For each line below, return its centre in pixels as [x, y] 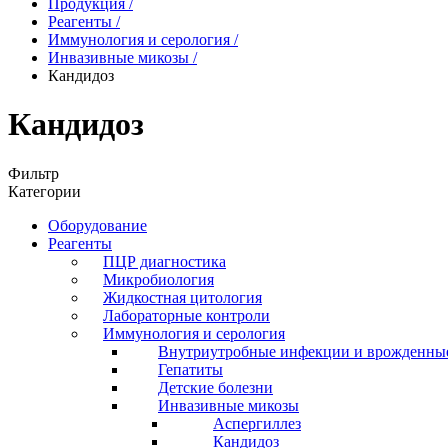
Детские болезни [215, 387]
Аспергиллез [257, 423]
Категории [44, 191]
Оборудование [97, 225]
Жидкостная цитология [182, 297]
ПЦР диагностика [164, 261]
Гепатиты [190, 369]
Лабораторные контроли [186, 315]
